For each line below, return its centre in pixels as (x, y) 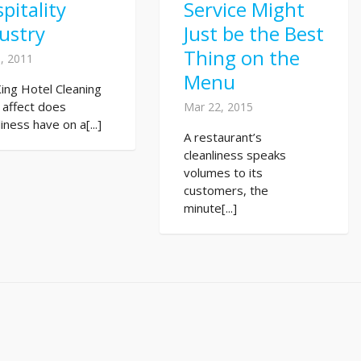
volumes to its (223, 173)
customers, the (226, 191)
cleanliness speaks (234, 155)
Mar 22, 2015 (218, 107)
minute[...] (210, 208)
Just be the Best (253, 34)
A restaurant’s (222, 137)
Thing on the (241, 58)
